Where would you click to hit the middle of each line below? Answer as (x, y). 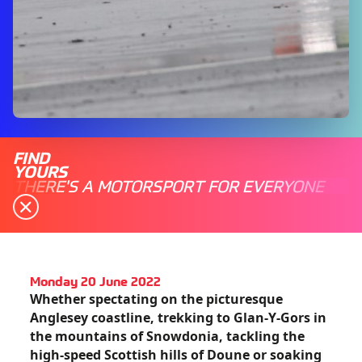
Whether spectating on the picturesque (157, 299)
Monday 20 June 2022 (96, 280)
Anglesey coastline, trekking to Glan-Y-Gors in (179, 318)
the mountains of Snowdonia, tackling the (168, 336)
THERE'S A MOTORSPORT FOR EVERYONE (168, 185)
